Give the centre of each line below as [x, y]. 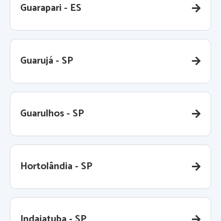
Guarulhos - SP [52, 114]
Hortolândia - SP [56, 167]
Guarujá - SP [47, 61]
